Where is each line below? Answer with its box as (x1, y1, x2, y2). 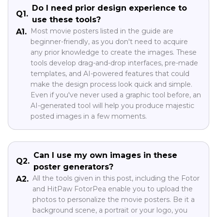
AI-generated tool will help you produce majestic (31, 101, 194, 110)
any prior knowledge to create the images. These (31, 48, 197, 57)
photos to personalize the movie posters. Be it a (32, 195, 195, 204)
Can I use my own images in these (33, 151, 177, 160)
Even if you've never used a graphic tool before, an (31, 91, 201, 100)
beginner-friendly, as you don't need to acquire (31, 37, 188, 46)
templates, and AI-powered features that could (31, 69, 189, 78)
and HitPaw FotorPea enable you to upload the (32, 185, 193, 194)
